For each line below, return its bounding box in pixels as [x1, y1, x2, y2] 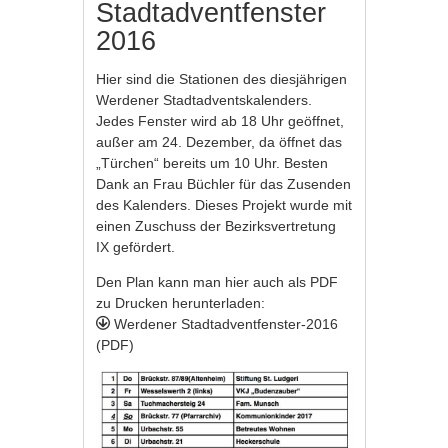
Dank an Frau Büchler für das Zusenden [96, 176, 352, 192]
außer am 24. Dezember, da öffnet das [96, 134, 343, 150]
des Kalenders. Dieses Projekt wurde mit [96, 197, 353, 213]
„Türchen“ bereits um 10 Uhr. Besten [96, 155, 329, 171]
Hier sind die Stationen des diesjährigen [96, 71, 348, 87]
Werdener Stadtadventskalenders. [96, 92, 313, 108]
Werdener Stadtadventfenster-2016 [110, 316, 339, 332]
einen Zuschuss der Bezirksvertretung [96, 218, 337, 234]
